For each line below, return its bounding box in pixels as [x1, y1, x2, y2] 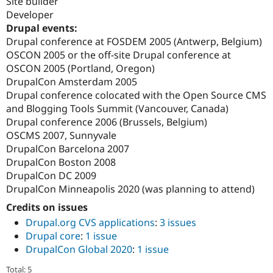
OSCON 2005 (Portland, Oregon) [6, 61, 155, 75]
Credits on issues [6, 200, 88, 214]
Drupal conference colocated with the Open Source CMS [6, 88, 266, 102]
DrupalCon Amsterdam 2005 [6, 74, 137, 88]
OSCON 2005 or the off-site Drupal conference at [6, 48, 231, 62]
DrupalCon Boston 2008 [6, 155, 116, 169]
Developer [6, 7, 54, 21]
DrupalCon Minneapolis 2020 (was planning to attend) [6, 182, 255, 196]
